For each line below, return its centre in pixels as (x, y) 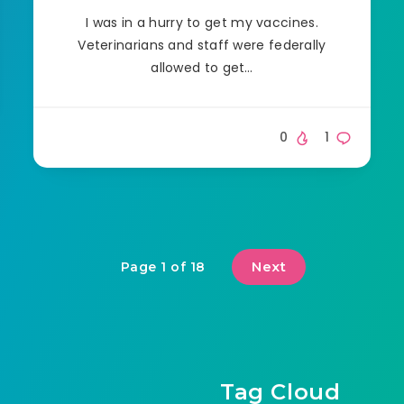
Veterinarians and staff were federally (202, 45)
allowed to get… (202, 67)
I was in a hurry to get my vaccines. (202, 22)
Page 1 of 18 (163, 266)
